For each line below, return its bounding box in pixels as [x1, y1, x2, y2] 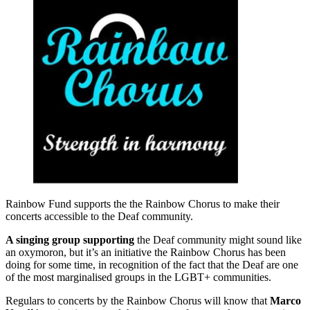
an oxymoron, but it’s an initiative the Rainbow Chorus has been [6, 246, 286, 259]
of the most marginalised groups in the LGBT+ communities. [6, 271, 271, 284]
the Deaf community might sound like [134, 234, 302, 246]
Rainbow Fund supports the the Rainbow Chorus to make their [6, 198, 280, 210]
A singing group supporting [6, 234, 134, 246]
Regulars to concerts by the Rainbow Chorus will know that [6, 295, 270, 307]
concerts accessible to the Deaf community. [6, 210, 193, 223]
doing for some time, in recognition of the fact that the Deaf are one [6, 259, 298, 271]
